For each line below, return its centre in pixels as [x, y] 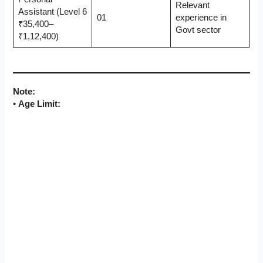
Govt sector [198, 30]
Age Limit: [40, 104]
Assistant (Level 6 [52, 12]
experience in [201, 18]
